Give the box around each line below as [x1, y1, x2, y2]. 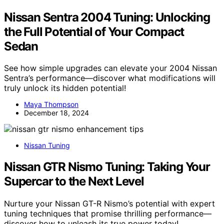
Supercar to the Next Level [4, 174, 144, 189]
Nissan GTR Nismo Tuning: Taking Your [4, 159, 210, 174]
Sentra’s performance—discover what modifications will [4, 73, 215, 83]
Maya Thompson [24, 100, 78, 109]
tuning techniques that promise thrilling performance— [4, 208, 211, 219]
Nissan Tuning [24, 141, 70, 150]
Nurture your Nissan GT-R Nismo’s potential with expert [4, 198, 215, 209]
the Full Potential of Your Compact [4, 24, 184, 39]
